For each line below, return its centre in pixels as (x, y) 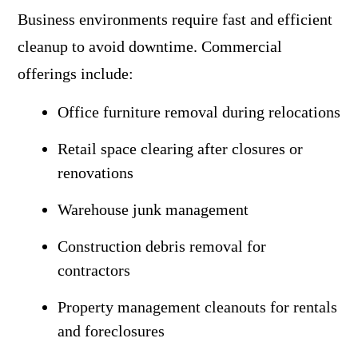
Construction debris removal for (161, 246)
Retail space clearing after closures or (180, 148)
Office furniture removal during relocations (199, 111)
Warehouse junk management (153, 209)
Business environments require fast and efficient (175, 19)
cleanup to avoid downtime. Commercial (149, 46)
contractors (93, 270)
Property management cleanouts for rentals (197, 306)
